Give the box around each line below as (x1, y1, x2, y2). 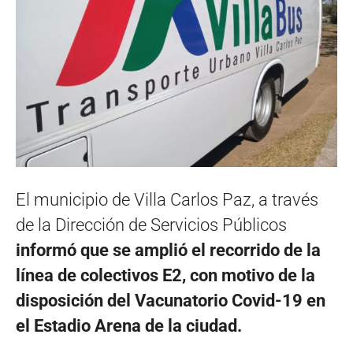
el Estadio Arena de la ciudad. (16, 316, 242, 336)
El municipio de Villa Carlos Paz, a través (16, 190, 318, 210)
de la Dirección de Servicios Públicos (16, 215, 287, 235)
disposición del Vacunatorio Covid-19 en (16, 291, 325, 310)
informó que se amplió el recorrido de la (16, 240, 321, 260)
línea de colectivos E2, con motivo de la (16, 266, 315, 285)
